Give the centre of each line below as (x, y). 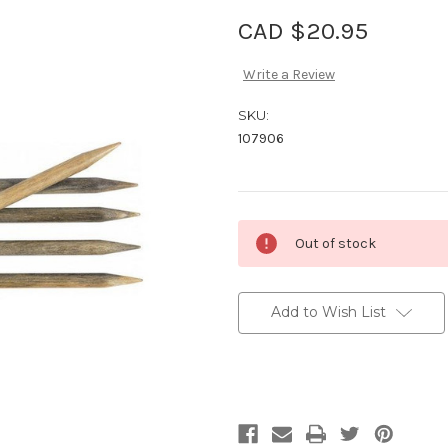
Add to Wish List (328, 312)
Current (263, 229)
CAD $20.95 (303, 30)
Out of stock (335, 244)
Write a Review (288, 75)
